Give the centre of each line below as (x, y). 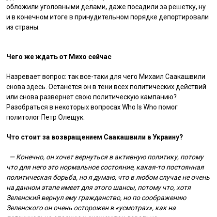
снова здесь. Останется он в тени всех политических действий (107, 87)
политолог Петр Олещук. (46, 117)
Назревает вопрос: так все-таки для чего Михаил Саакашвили (106, 77)
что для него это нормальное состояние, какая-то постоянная (105, 167)
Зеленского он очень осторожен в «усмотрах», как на (91, 208)
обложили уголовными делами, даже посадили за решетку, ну (106, 7)
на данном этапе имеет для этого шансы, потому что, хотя (99, 187)
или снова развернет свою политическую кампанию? (92, 97)
